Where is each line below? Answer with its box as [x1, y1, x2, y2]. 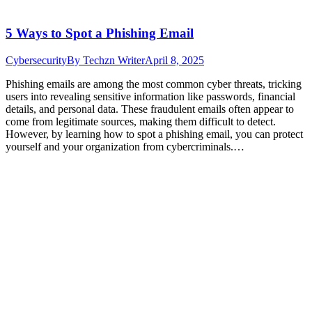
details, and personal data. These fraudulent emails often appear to [6, 103, 294, 116]
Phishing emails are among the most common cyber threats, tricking [6, 78, 302, 91]
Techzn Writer [83, 54, 145, 67]
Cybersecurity [6, 54, 67, 67]
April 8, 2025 [145, 54, 204, 67]
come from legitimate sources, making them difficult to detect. [6, 116, 276, 128]
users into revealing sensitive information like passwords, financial [6, 91, 295, 103]
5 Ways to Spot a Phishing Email [6, 26, 194, 41]
